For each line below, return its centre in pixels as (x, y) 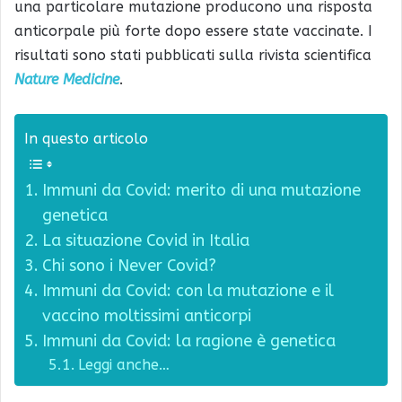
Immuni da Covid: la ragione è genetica (188, 341)
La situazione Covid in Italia (145, 241)
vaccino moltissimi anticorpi (146, 316)
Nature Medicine (67, 80)
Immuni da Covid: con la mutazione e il (188, 291)
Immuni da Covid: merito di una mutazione (201, 191)
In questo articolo (86, 138)
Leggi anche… (124, 365)
